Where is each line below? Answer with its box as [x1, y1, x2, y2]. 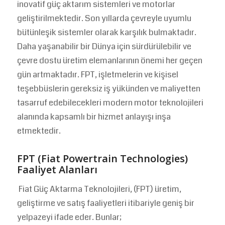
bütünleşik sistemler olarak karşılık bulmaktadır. [17, 26, 196, 39]
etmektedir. [17, 124, 61, 137]
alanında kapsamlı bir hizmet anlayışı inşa [17, 110, 171, 123]
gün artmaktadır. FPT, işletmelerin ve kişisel [17, 68, 178, 81]
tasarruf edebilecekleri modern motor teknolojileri [17, 96, 203, 109]
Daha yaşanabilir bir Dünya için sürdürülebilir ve [17, 40, 191, 53]
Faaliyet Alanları [17, 162, 97, 176]
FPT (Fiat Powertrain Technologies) [17, 151, 188, 165]
